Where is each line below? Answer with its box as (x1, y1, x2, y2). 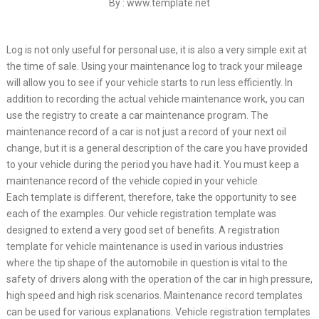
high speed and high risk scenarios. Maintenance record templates (6, 290, 303, 301)
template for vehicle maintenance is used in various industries (6, 241, 283, 252)
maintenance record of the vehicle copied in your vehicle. (6, 175, 260, 187)
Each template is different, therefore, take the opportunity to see (6, 192, 297, 203)
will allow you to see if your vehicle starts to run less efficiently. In (6, 77, 293, 88)
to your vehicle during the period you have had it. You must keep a (6, 159, 299, 170)
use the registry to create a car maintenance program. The (6, 110, 268, 121)
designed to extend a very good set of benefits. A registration (6, 224, 280, 236)
